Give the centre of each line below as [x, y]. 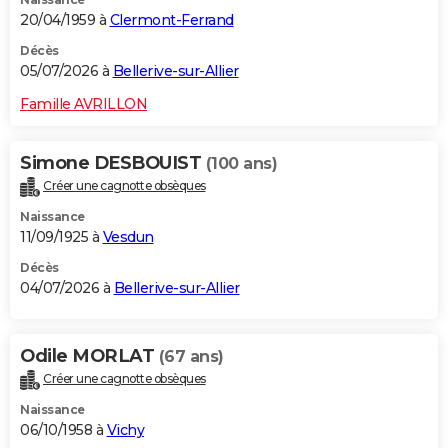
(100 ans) [241, 164]
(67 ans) [191, 357]
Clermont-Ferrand [171, 20]
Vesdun [128, 237]
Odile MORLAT [89, 356]
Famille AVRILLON [83, 104]
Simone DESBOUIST [113, 163]
